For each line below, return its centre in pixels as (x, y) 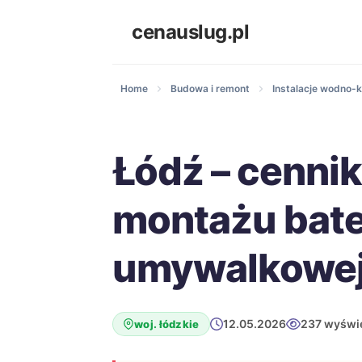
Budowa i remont (210, 88)
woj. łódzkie (167, 324)
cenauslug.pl (190, 32)
